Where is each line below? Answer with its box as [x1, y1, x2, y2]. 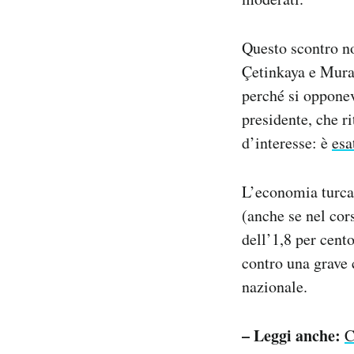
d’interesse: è [242, 132, 332, 154]
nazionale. [242, 276, 307, 298]
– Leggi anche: [242, 324, 341, 348]
